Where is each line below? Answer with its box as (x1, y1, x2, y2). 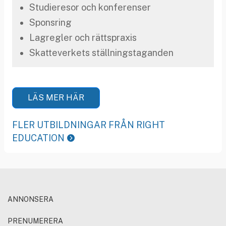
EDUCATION (12, 132, 65, 143)
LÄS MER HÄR (28, 92, 84, 102)
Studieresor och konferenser (29, 2, 151, 13)
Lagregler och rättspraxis (29, 32, 137, 43)
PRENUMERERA (8, 216, 63, 225)
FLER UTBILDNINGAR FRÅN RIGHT (12, 119, 165, 130)
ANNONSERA (8, 195, 53, 203)
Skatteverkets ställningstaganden (29, 47, 174, 58)
